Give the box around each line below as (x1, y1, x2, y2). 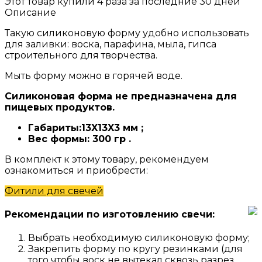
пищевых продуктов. (5, 101, 115, 113)
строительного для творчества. (5, 49, 157, 61)
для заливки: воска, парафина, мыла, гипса (5, 38, 216, 50)
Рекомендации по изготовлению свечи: (5, 209, 215, 220)
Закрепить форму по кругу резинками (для (28, 243, 243, 255)
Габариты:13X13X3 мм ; (28, 122, 143, 133)
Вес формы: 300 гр (28, 133, 126, 144)
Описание (5, 6, 56, 18)
